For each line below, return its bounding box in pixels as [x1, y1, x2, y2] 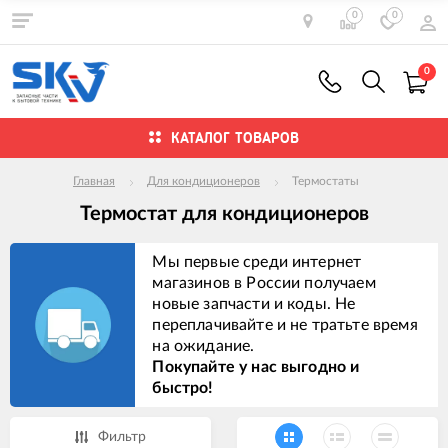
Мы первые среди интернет [152, 253, 362, 270]
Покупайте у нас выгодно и [152, 358, 360, 375]
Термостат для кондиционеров [79, 204, 369, 225]
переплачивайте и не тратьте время [152, 316, 418, 333]
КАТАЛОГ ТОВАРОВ [171, 129, 299, 146]
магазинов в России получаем [152, 274, 376, 291]
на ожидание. [152, 337, 255, 354]
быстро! [152, 379, 214, 396]
